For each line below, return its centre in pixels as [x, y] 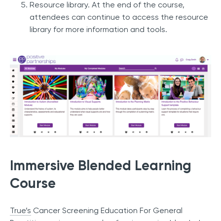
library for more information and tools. [98, 30]
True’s [20, 211]
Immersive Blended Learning [101, 166]
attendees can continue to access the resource [119, 17]
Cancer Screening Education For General [107, 211]
